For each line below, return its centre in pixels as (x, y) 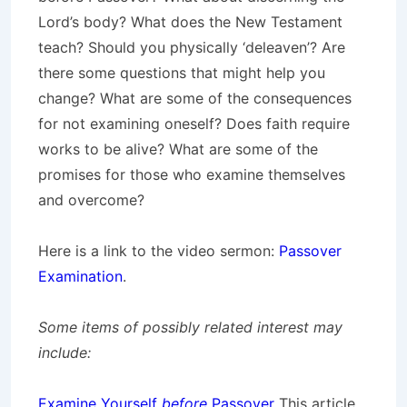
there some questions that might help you (182, 73)
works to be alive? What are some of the (178, 149)
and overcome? (91, 200)
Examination (80, 276)
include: (65, 352)
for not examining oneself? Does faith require (194, 124)
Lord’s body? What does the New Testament (190, 22)
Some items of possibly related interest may (190, 327)
